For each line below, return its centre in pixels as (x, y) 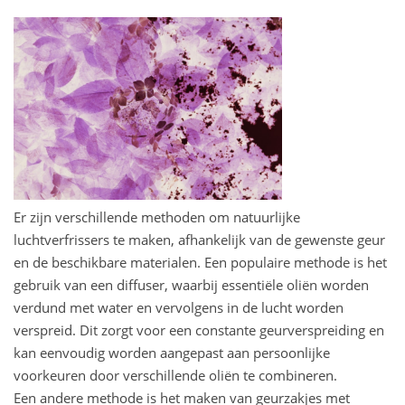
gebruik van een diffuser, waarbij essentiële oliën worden (191, 285)
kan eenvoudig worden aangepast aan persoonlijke (172, 353)
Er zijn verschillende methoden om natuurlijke (157, 217)
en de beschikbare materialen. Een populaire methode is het (200, 263)
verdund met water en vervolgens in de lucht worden (179, 308)
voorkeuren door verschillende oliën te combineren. (175, 376)
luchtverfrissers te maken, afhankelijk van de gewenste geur (199, 240)
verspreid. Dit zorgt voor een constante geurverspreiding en (199, 330)
